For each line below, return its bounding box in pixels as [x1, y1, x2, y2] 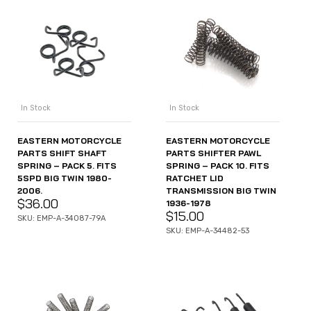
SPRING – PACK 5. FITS [17, 160, 117, 171]
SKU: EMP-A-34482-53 [166, 226, 249, 236]
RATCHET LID [166, 173, 224, 184]
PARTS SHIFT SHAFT [17, 148, 107, 159]
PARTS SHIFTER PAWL [166, 148, 261, 159]
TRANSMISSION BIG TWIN [166, 185, 276, 196]
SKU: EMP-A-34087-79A [17, 214, 106, 224]
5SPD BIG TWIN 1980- [17, 173, 112, 184]
